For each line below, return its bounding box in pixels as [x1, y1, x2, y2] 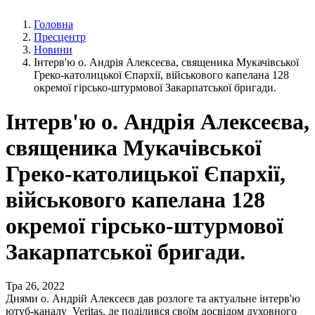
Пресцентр [34, 30, 86, 43]
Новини [34, 43, 72, 56]
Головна [34, 18, 73, 30]
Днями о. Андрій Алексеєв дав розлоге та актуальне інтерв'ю [6, 292, 300, 305]
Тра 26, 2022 [6, 280, 65, 292]
